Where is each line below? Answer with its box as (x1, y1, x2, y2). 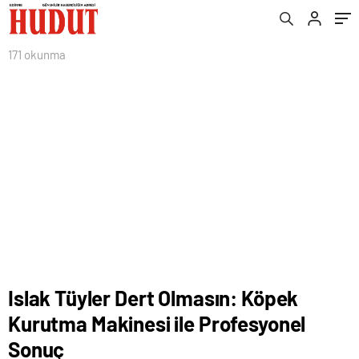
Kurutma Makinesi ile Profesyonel (8, 311, 306, 336)
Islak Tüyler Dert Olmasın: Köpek (8, 285, 299, 310)
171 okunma (8, 47, 66, 62)
